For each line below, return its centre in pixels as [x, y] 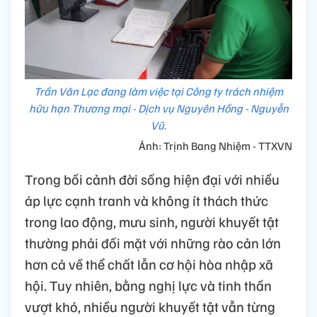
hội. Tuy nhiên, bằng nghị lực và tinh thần [148, 285]
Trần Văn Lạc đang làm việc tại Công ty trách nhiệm [158, 91]
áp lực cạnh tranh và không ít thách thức [146, 200]
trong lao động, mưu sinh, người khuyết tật [152, 221]
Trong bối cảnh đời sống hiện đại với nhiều [152, 179]
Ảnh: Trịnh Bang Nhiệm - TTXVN [215, 145]
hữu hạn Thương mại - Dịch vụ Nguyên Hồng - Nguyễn [158, 108]
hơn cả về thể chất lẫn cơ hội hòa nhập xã [149, 264]
